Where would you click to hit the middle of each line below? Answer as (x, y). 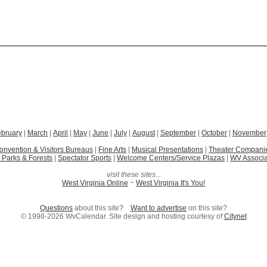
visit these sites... (133, 175)
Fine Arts (112, 150)
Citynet (235, 216)
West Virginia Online (95, 183)
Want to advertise (159, 208)
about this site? (102, 208)
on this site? (207, 208)
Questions (56, 208)
